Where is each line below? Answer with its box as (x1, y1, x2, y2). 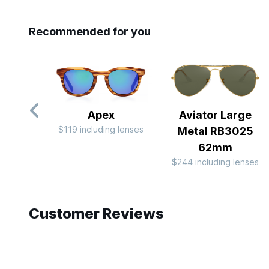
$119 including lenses (58, 124, 144, 135)
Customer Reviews (29, 205, 164, 223)
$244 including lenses (171, 157, 259, 168)
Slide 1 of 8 (49, 169, 99, 181)
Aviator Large (178, 109, 252, 122)
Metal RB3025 (177, 125, 253, 138)
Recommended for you (29, 25, 151, 38)
